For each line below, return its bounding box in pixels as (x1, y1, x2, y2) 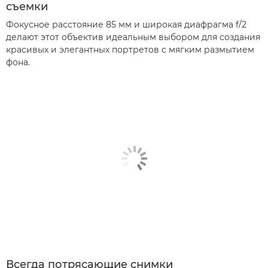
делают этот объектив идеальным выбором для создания (6, 31, 260, 42)
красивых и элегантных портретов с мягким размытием (6, 44, 254, 55)
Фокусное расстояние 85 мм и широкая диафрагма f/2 (6, 19, 246, 30)
